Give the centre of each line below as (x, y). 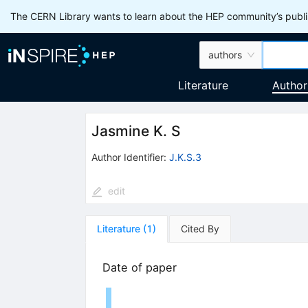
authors (225, 55)
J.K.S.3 (185, 157)
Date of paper (139, 267)
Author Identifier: (129, 157)
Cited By (200, 228)
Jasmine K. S (136, 131)
